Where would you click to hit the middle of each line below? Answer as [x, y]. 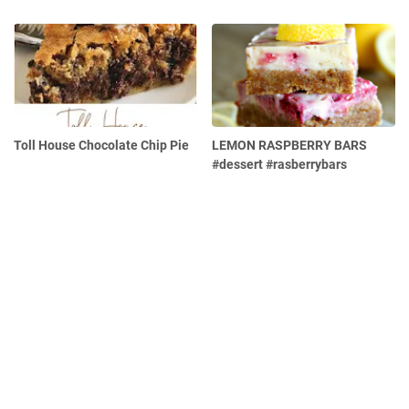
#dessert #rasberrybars [280, 164]
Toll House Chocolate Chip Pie [101, 145]
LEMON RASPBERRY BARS [290, 145]
